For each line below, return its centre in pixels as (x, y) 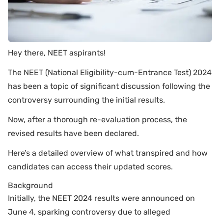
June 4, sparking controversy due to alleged (89, 212)
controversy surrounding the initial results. (87, 100)
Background (30, 185)
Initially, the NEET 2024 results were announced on (101, 198)
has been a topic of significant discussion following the (109, 86)
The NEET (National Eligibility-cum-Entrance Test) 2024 (110, 72)
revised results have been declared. (73, 133)
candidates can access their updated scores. (90, 166)
